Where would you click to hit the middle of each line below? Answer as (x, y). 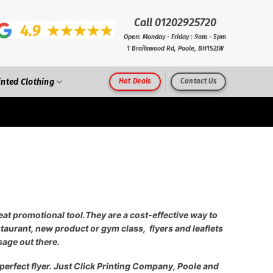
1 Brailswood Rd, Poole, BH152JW (175, 48)
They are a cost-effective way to (151, 214)
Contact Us (198, 81)
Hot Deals (135, 81)
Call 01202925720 (175, 23)
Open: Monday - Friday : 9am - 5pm (175, 37)
